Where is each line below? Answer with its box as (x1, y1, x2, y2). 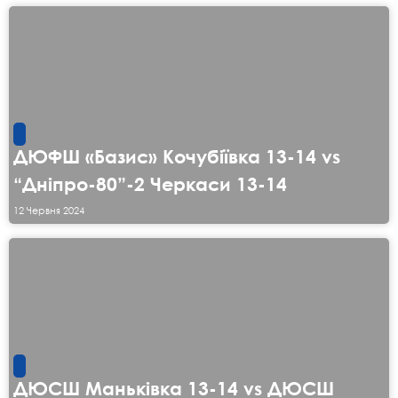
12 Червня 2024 (13, 203, 84, 218)
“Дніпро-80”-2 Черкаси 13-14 (13, 173, 287, 195)
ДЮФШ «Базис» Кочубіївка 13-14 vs (13, 146, 340, 168)
